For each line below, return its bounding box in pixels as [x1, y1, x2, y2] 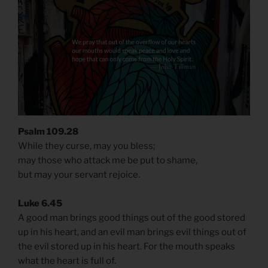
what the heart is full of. [18, 255, 116, 267]
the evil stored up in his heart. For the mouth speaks [18, 241, 235, 252]
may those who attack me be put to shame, [18, 155, 197, 166]
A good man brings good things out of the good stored [18, 212, 245, 224]
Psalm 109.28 [18, 126, 78, 138]
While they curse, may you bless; [18, 141, 155, 152]
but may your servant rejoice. [18, 169, 140, 181]
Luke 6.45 [18, 198, 62, 209]
